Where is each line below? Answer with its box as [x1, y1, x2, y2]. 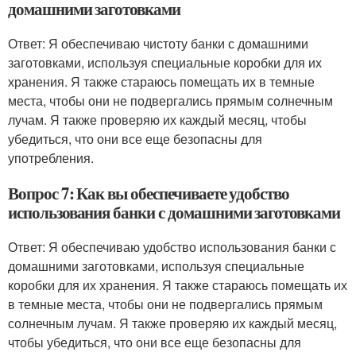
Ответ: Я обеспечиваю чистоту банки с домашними [8, 34, 308, 52]
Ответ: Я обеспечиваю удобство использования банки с [8, 238, 336, 256]
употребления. [8, 149, 94, 167]
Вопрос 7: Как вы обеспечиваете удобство [8, 181, 290, 205]
